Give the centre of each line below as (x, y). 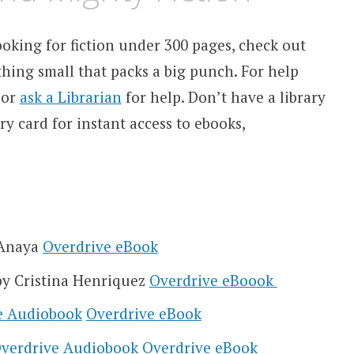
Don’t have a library (256, 97)
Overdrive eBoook (213, 280)
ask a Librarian (70, 97)
